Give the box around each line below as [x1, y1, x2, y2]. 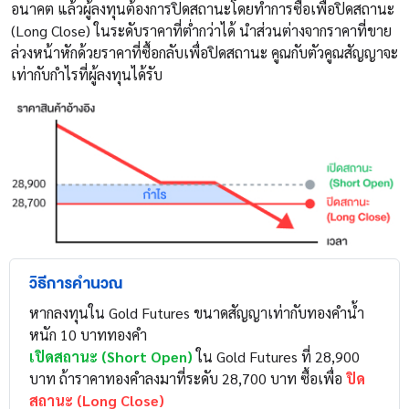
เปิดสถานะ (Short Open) [29, 347, 193, 367]
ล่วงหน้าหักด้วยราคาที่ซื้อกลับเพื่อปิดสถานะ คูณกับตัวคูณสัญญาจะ [11, 42, 398, 62]
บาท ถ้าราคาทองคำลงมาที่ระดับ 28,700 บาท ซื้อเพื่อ [29, 369, 346, 389]
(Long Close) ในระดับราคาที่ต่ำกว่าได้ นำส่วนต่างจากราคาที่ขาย [11, 20, 392, 40]
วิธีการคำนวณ [29, 270, 122, 298]
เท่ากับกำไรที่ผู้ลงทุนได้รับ [11, 64, 163, 84]
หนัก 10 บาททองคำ [29, 325, 147, 345]
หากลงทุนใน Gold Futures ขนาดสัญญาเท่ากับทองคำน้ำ [29, 303, 364, 323]
